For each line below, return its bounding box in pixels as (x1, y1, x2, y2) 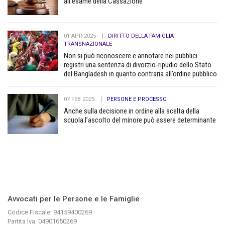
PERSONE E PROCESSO (106, 95, 167, 102)
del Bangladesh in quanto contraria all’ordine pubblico (64, 69, 217, 78)
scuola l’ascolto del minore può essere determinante (64, 115, 216, 125)
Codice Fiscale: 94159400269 (8, 208, 92, 216)
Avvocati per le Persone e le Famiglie (8, 194, 140, 203)
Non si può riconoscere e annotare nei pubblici (64, 51, 197, 60)
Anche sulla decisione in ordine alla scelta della (64, 106, 199, 116)
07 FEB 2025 (64, 95, 96, 102)
